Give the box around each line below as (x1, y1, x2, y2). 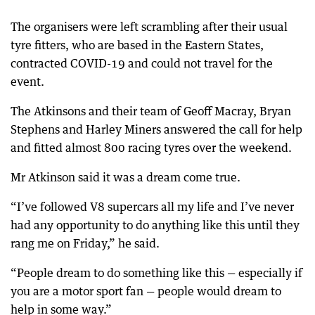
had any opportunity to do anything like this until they (11, 218, 300, 232)
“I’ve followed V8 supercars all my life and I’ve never (11, 200, 294, 214)
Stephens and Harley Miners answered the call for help (11, 122, 302, 136)
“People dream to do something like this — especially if (11, 266, 302, 280)
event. (11, 75, 44, 89)
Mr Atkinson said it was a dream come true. (11, 170, 240, 184)
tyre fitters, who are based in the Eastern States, (11, 38, 264, 52)
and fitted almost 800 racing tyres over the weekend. (11, 141, 292, 155)
